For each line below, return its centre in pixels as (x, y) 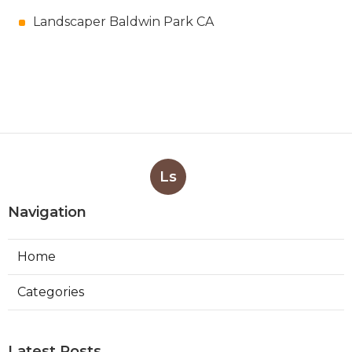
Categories (51, 292)
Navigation (47, 213)
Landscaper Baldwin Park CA (123, 22)
